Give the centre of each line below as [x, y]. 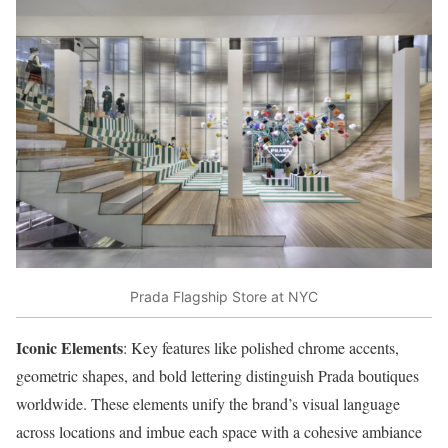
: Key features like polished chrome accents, [261, 348]
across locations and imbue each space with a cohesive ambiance [219, 432]
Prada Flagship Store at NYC [224, 296]
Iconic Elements [69, 348]
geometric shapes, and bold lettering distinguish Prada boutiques [217, 376]
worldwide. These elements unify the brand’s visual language [208, 404]
